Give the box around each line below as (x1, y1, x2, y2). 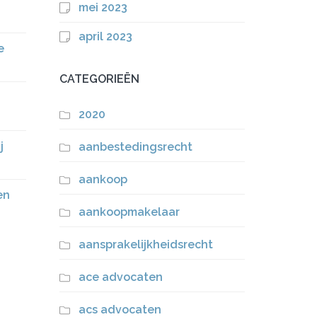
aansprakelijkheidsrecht (78, 238, 213, 251)
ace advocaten (78, 270, 163, 284)
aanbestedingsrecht (78, 140, 192, 154)
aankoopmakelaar (78, 205, 180, 219)
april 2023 (78, 30, 132, 43)
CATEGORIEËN (59, 72, 139, 86)
